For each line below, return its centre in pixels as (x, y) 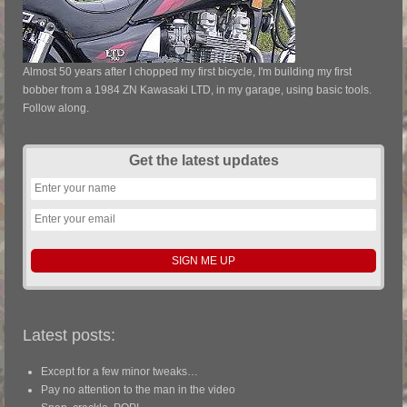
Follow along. (56, 109)
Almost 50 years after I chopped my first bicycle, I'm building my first (187, 72)
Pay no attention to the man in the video (138, 390)
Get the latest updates (203, 161)
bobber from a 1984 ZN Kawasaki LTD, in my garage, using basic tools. (197, 90)
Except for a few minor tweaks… (119, 372)
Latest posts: (69, 336)
